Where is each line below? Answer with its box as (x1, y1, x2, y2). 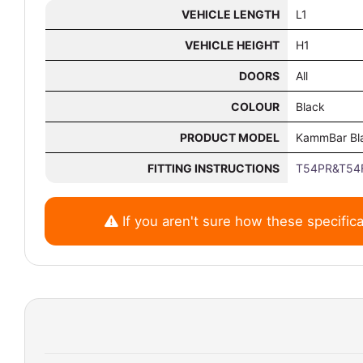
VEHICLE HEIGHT (185, 38, 280, 52)
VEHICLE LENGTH (181, 7, 280, 21)
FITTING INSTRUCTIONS (147, 161, 280, 175)
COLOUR (231, 100, 280, 113)
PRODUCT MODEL (180, 130, 280, 144)
